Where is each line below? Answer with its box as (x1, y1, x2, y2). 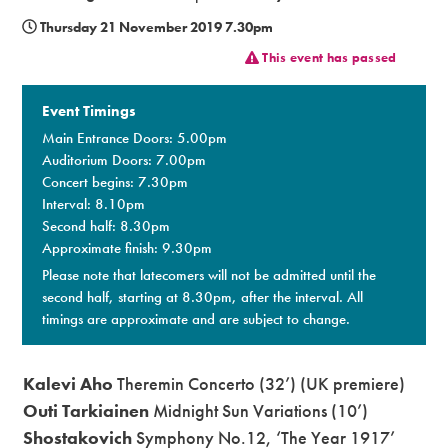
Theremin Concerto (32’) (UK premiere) (117, 371, 406, 395)
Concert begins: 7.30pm (42, 171, 189, 192)
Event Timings (42, 100, 141, 121)
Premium (14, 27, 86, 50)
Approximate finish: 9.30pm (42, 237, 213, 258)
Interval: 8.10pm (42, 193, 146, 214)
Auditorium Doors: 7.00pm (42, 149, 207, 170)
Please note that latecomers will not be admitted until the (42, 264, 377, 285)
